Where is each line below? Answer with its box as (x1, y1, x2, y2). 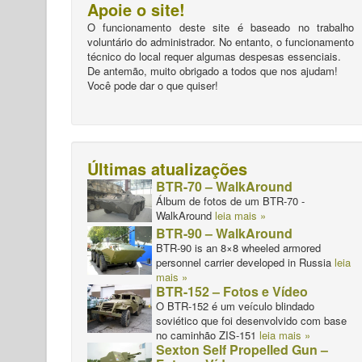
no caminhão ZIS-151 (156, 327, 259, 343)
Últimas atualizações (87, 157, 247, 180)
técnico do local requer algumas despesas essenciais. (87, 48, 341, 64)
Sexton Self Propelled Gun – (156, 340, 328, 360)
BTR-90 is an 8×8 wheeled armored (156, 240, 321, 256)
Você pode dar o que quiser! (87, 78, 218, 93)
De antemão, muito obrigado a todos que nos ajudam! (87, 63, 338, 78)
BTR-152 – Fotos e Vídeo (156, 282, 308, 301)
